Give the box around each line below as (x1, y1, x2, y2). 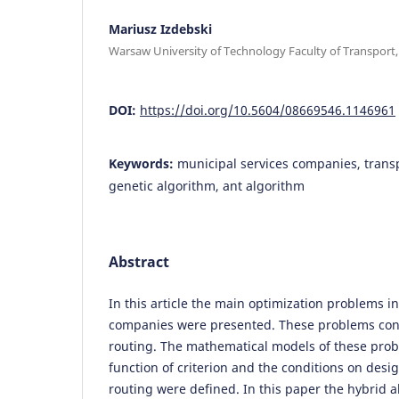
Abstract (109, 251, 169, 272)
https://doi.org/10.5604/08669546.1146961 (140, 101, 395, 118)
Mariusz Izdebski (109, 20, 212, 37)
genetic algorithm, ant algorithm (109, 176, 305, 194)
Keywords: (109, 154, 177, 172)
